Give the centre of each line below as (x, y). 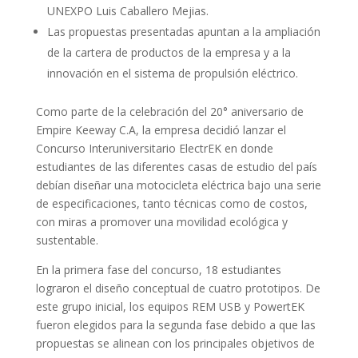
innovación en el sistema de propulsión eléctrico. (172, 73)
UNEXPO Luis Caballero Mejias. (127, 11)
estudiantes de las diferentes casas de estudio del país (176, 167)
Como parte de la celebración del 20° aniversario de (169, 111)
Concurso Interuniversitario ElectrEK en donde (154, 148)
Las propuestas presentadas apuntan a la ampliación (183, 32)
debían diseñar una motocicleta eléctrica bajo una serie (178, 185)
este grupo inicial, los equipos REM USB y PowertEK (170, 306)
